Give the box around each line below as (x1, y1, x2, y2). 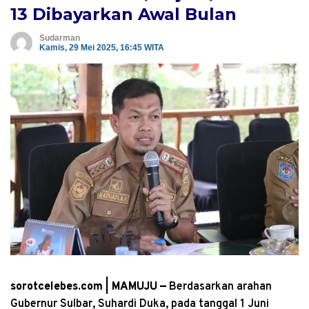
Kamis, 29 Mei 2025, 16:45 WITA (39, 43, 164, 53)
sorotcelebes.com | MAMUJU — (10, 280, 169, 295)
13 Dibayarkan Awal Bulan (10, 4, 237, 25)
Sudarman (39, 33, 80, 43)
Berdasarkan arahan (169, 280, 272, 295)
